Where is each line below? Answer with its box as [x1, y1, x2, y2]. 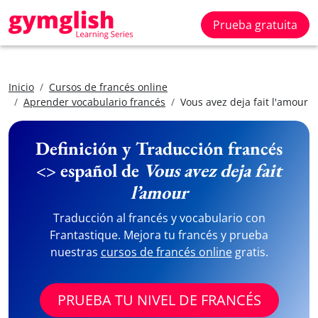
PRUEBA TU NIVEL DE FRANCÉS [57, 290, 261, 309]
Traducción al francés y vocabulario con [53, 210, 265, 226]
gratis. [231, 244, 268, 260]
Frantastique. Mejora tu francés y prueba [50, 227, 268, 243]
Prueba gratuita [213, 17, 297, 33]
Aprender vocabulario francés [23, 95, 165, 109]
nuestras [50, 244, 101, 260]
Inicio [9, 80, 34, 94]
